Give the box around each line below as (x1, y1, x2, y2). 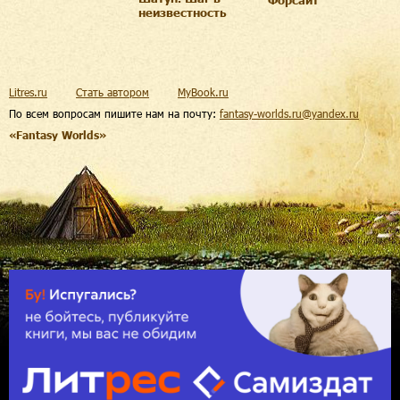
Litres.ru (9, 85, 47, 98)
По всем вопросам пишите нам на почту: (9, 106, 220, 120)
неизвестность (138, 5, 226, 21)
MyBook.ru (178, 85, 229, 98)
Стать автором (76, 85, 149, 98)
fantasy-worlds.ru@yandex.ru (220, 106, 359, 120)
